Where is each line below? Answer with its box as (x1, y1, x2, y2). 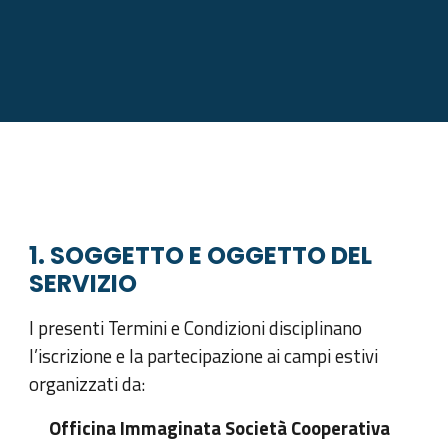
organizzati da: (29, 370, 146, 398)
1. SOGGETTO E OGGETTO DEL (29, 239, 373, 272)
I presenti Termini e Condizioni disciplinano (29, 314, 363, 342)
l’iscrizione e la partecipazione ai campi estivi (29, 342, 379, 370)
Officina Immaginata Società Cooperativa (49, 414, 391, 442)
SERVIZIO (29, 267, 138, 300)
